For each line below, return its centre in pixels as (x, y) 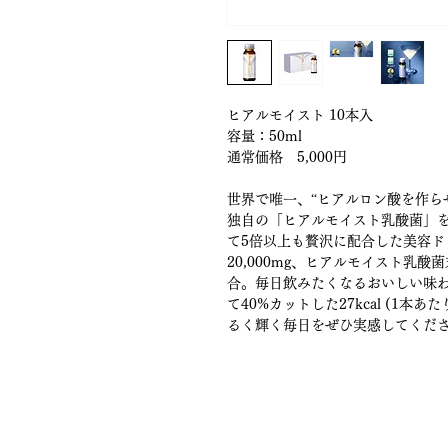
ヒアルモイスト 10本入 (300, 115)
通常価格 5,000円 (287, 157)
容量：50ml (264, 136)
